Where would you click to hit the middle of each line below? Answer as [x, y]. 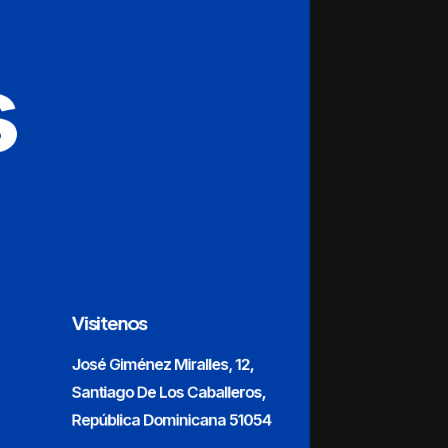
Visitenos [109, 322]
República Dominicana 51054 [171, 420]
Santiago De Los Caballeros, [168, 392]
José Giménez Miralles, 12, [162, 364]
